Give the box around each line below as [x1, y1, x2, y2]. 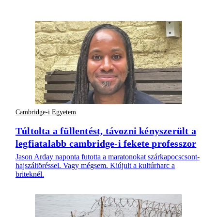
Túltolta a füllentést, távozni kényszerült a [15, 125, 196, 137]
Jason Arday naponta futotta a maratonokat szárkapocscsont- [15, 153, 200, 161]
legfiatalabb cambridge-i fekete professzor [15, 138, 197, 149]
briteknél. [15, 170, 44, 179]
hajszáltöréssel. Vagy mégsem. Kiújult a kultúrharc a [15, 161, 175, 170]
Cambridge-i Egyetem [15, 108, 76, 116]
